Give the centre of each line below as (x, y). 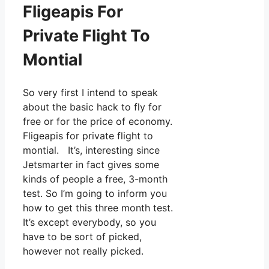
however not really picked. (83, 251)
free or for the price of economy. (98, 121)
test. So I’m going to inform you (95, 193)
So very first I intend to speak (90, 92)
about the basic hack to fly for (92, 107)
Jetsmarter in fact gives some (91, 164)
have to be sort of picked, (82, 236)
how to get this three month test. (98, 207)
